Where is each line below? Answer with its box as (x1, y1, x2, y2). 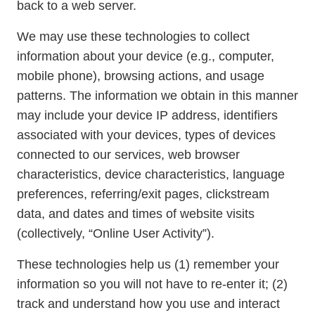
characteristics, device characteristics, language (17, 167, 285, 181)
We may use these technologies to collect (17, 30, 250, 44)
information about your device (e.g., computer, (17, 49, 274, 63)
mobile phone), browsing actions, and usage (17, 69, 264, 83)
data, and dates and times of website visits (17, 207, 255, 221)
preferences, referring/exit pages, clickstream (17, 187, 269, 201)
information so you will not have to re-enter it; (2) (17, 277, 288, 291)
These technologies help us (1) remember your (17, 257, 279, 271)
